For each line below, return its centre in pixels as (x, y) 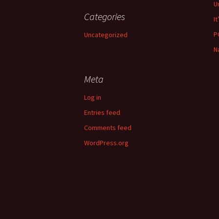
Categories (105, 16)
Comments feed (108, 128)
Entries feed (102, 112)
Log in (93, 97)
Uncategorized (106, 35)
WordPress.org (106, 143)
